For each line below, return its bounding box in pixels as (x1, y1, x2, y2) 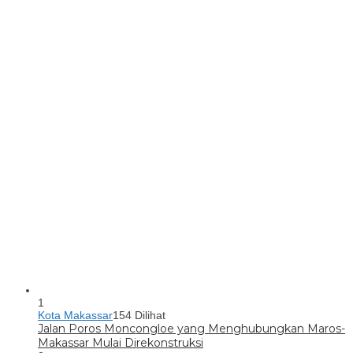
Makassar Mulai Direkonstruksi (38, 336, 203, 351)
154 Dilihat (113, 309, 165, 322)
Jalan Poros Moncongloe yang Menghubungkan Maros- (38, 321, 345, 336)
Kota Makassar (38, 309, 113, 322)
